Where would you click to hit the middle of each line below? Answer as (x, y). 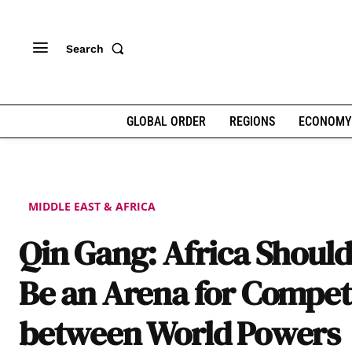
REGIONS (252, 121)
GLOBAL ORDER (166, 121)
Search (85, 48)
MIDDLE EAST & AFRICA (92, 206)
